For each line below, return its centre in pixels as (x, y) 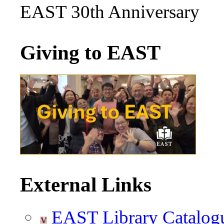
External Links (86, 184)
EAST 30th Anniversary (110, 12)
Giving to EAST (90, 52)
